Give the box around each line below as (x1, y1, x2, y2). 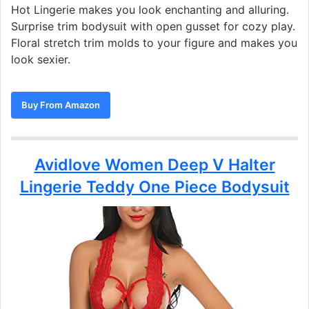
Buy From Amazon (21, 99, 100, 111)
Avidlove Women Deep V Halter (34, 155, 275, 175)
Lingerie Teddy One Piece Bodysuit (19, 177, 290, 197)
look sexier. (11, 52, 70, 67)
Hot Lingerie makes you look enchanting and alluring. (11, 3, 289, 17)
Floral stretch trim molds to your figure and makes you (11, 36, 297, 50)
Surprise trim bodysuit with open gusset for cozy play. (11, 19, 295, 34)
